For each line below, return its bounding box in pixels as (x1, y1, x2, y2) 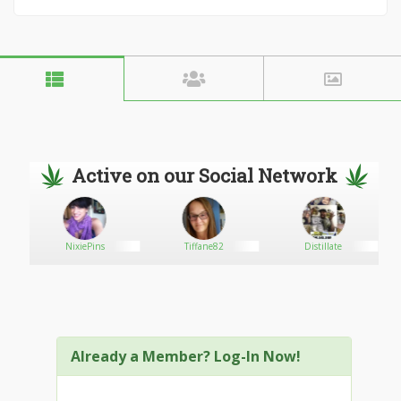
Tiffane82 (183, 240, 224, 252)
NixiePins (64, 240, 105, 252)
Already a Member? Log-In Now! (71, 346, 301, 366)
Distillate (304, 240, 343, 252)
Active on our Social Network (71, 163, 337, 188)
